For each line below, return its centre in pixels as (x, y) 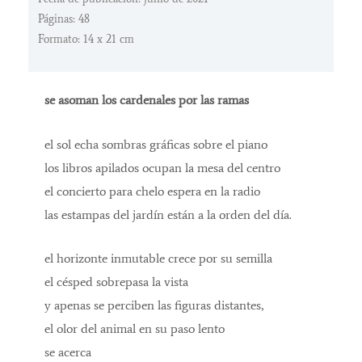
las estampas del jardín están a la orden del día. (168, 214)
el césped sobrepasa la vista (116, 282)
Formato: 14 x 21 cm (86, 40)
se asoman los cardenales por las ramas (147, 100)
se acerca (68, 352)
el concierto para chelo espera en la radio (152, 191)
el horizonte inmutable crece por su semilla (158, 259)
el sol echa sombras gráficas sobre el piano (156, 144)
